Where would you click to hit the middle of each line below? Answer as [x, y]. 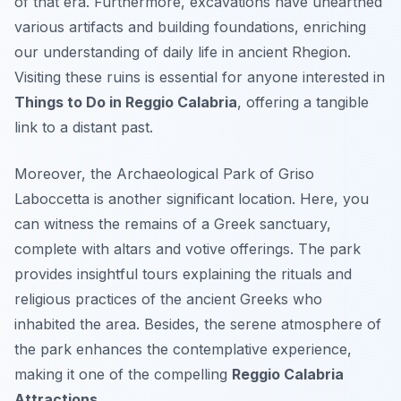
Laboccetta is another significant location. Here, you [192, 199]
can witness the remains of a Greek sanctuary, [173, 224]
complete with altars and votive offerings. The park [188, 249]
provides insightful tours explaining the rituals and [183, 274]
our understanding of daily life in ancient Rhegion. [183, 52]
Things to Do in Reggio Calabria [126, 102]
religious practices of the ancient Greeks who [168, 299]
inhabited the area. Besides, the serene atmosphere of [198, 324]
